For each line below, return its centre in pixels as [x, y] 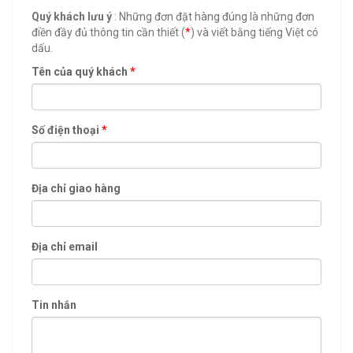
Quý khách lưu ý [72, 17]
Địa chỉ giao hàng [76, 188]
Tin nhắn [54, 305]
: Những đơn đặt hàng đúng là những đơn [213, 17]
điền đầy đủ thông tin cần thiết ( [108, 32]
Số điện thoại [67, 130]
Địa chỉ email [65, 247]
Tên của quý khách [81, 72]
